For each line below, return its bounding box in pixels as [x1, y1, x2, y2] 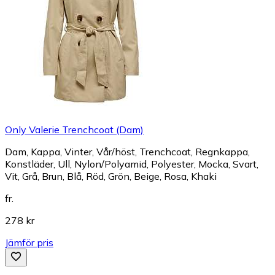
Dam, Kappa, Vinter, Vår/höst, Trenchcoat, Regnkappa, [5, 145, 250, 158]
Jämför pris [5, 236, 53, 249]
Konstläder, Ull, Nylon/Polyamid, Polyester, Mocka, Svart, [5, 157, 258, 170]
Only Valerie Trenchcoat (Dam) [5, 123, 144, 136]
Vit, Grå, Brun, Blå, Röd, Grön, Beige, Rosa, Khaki [5, 169, 217, 182]
